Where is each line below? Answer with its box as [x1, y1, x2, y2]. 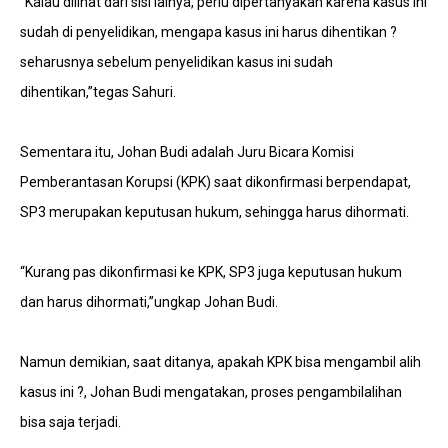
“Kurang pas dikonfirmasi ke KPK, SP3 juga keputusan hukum [20, 264, 402, 280]
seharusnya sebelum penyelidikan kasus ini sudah [20, 54, 333, 70]
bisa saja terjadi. [20, 414, 121, 430]
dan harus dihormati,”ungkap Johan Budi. [20, 294, 278, 310]
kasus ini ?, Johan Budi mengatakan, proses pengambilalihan [20, 384, 402, 400]
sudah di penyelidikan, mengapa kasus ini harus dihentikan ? [20, 24, 397, 40]
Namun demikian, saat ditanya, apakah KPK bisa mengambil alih [20, 354, 421, 370]
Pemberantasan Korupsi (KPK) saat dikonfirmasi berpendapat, [20, 174, 411, 190]
